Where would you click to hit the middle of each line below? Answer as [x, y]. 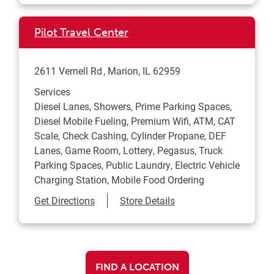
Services [52, 92]
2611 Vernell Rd [68, 71]
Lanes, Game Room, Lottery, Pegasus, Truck [128, 150]
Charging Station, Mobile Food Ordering [119, 180]
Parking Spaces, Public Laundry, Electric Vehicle [137, 165]
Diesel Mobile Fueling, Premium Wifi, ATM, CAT [135, 121]
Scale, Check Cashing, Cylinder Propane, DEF [130, 136]
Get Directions [65, 201]
